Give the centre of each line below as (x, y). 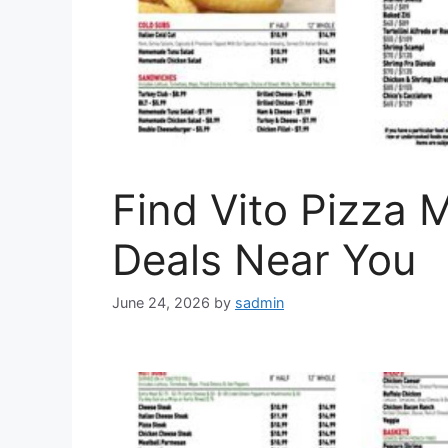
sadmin (259, 303)
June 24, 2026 (161, 303)
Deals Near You (264, 259)
